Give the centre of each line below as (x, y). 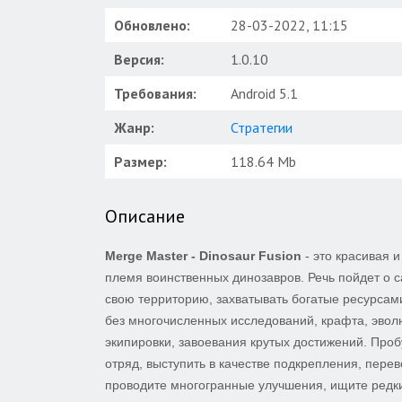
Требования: (155, 93)
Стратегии (262, 127)
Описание (145, 216)
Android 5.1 (264, 93)
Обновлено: (152, 25)
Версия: (139, 59)
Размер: (140, 162)
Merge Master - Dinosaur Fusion (205, 256)
